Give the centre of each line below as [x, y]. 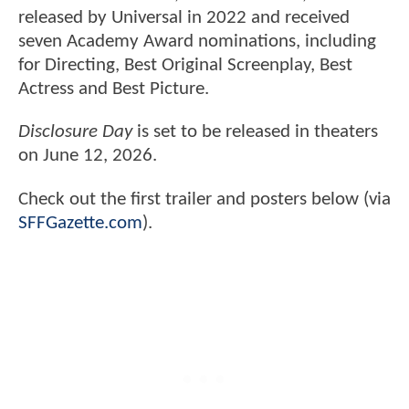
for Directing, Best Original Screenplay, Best [185, 66]
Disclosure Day [75, 132]
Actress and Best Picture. [116, 89]
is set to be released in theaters [255, 132]
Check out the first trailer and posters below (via [204, 199]
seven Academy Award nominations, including [197, 42]
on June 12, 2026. [88, 156]
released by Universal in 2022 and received [184, 18]
